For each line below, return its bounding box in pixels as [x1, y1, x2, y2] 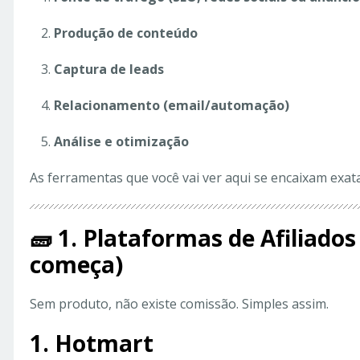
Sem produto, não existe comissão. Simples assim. [30, 295, 329, 313]
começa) [30, 249, 123, 280]
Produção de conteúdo [54, 24, 198, 43]
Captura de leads [54, 60, 164, 79]
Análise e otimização [54, 133, 189, 151]
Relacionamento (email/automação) [54, 96, 289, 115]
